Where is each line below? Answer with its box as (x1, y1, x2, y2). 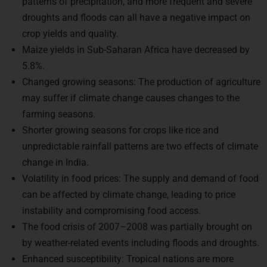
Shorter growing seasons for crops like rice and (22, 121, 219, 132)
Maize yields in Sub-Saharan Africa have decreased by (22, 41, 250, 52)
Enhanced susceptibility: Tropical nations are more (22, 250, 234, 261)
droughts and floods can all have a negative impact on (22, 8, 250, 20)
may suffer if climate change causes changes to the (22, 89, 240, 100)
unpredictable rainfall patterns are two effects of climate (22, 137, 258, 148)
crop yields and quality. (22, 24, 119, 36)
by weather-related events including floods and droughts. (22, 234, 259, 245)
